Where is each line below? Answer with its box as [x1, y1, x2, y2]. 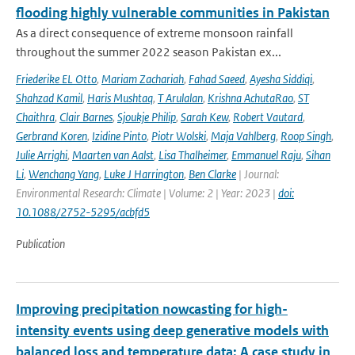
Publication [16, 236, 65, 251]
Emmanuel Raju [231, 147, 301, 162]
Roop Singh [281, 128, 331, 143]
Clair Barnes [59, 109, 113, 124]
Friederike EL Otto [16, 71, 97, 86]
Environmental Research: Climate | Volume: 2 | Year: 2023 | [16, 185, 278, 200]
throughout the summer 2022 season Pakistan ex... [16, 44, 281, 59]
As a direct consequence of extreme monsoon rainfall [16, 25, 293, 40]
